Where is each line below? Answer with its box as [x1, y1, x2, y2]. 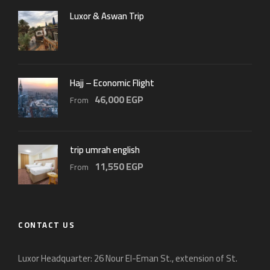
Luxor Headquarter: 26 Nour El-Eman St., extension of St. [18, 250, 237, 268]
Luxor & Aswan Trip [70, 7, 144, 25]
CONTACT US [18, 218, 75, 233]
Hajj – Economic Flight [70, 74, 154, 92]
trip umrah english [70, 141, 140, 159]
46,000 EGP [95, 90, 143, 109]
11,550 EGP [95, 157, 143, 176]
